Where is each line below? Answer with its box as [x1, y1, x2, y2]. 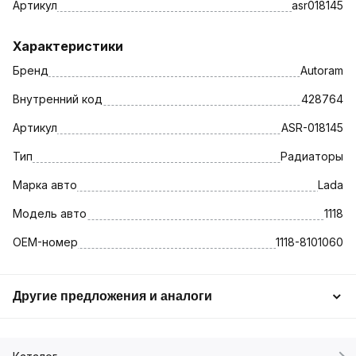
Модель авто [13, 206, 87, 220]
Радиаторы [281, 149, 343, 163]
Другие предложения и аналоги [13, 288, 212, 303]
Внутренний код [13, 91, 103, 106]
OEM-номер [13, 234, 78, 249]
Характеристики [13, 37, 123, 54]
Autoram [300, 63, 343, 77]
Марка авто [13, 177, 77, 192]
